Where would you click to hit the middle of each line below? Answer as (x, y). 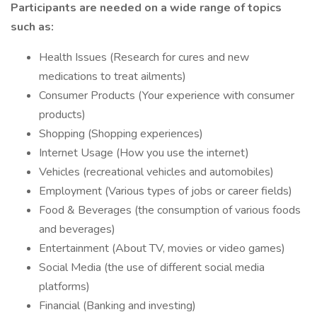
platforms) (64, 287)
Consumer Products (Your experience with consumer (167, 96)
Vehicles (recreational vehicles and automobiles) (156, 172)
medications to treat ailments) (113, 76)
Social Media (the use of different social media (152, 267)
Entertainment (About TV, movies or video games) (162, 248)
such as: (32, 27)
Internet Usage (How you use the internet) (144, 153)
